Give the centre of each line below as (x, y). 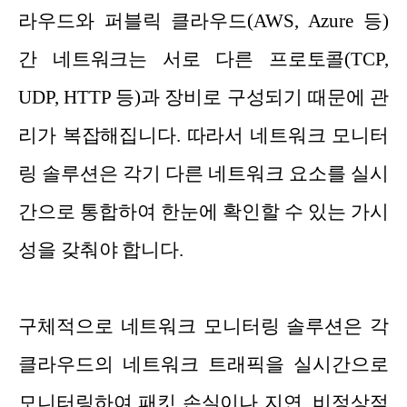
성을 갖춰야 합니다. (101, 249)
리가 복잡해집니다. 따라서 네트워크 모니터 (203, 135)
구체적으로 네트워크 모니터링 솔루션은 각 (203, 326)
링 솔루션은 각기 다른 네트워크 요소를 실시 (203, 173)
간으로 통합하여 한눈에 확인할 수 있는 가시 (203, 211)
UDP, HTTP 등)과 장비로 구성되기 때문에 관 (203, 97)
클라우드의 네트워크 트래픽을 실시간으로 (203, 364)
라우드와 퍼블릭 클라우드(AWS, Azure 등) (203, 20)
